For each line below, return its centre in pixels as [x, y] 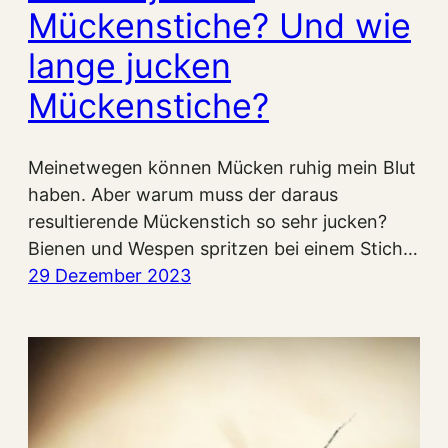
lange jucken [129, 66]
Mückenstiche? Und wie [219, 26]
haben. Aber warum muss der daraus [183, 195]
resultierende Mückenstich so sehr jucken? [207, 222]
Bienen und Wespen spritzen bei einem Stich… [223, 249]
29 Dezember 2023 [109, 276]
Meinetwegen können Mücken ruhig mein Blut [222, 168]
